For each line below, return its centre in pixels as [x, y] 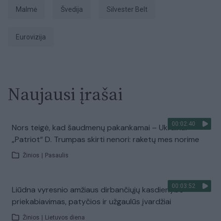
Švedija [74, 9]
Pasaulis [57, 155]
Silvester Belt [129, 9]
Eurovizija [33, 37]
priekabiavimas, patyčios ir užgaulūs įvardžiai [92, 202]
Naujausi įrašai [65, 94]
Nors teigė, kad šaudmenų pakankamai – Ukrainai [99, 128]
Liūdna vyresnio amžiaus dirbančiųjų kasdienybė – [101, 190]
